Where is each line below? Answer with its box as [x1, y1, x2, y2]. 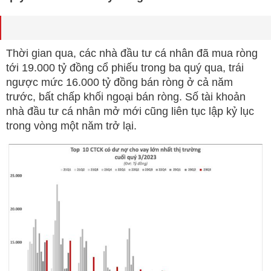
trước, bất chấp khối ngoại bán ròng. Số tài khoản [6, 91, 246, 103]
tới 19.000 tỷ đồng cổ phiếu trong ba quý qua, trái [6, 62, 244, 74]
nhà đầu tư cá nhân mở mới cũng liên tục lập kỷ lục [6, 105, 254, 117]
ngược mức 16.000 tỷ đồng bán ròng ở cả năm [6, 76, 233, 88]
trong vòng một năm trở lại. [6, 120, 137, 132]
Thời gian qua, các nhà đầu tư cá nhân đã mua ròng [6, 47, 258, 59]
